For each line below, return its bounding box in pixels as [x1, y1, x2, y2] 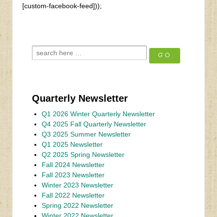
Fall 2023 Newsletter [42, 170, 105, 179]
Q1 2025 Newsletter [42, 140, 103, 148]
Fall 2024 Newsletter [42, 160, 105, 169]
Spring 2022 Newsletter [42, 201, 113, 209]
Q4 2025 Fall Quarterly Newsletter [42, 120, 146, 128]
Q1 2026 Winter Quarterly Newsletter [42, 109, 155, 118]
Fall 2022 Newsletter [42, 191, 105, 199]
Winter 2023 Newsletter [42, 181, 113, 189]
